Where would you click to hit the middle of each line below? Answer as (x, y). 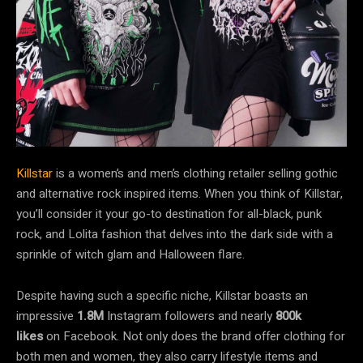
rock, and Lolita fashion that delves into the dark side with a (175, 234)
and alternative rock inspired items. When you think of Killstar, (179, 193)
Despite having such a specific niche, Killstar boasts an (162, 295)
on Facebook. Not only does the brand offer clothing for (194, 336)
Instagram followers (161, 316)
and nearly (247, 316)
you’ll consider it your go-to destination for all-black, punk (169, 214)
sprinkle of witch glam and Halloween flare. (130, 254)
